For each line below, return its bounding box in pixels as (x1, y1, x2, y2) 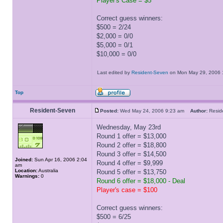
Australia (37, 168, 58, 173)
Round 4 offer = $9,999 (97, 159, 163, 167)
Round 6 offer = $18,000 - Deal (97, 177, 185, 185)
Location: (15, 168, 37, 173)
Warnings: (15, 173, 39, 179)
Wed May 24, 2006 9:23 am (118, 108, 190, 113)
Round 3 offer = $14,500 (97, 150, 166, 158)
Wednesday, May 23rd (97, 123, 161, 131)
